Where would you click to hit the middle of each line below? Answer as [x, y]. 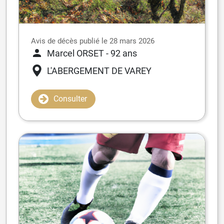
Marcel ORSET [75, 53]
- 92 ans [121, 53]
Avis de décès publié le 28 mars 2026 [93, 41]
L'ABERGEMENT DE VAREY [99, 70]
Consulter [70, 98]
